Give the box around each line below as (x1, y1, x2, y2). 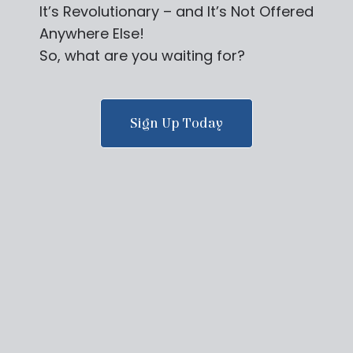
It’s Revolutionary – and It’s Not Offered (39, 2, 314, 22)
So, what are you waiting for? (39, 46, 245, 66)
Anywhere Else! (39, 24, 144, 44)
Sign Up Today (130, 115, 223, 132)
